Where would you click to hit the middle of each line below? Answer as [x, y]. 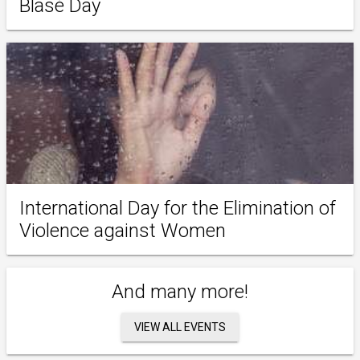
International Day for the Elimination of [178, 208]
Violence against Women [123, 230]
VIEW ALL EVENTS [180, 327]
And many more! [180, 291]
